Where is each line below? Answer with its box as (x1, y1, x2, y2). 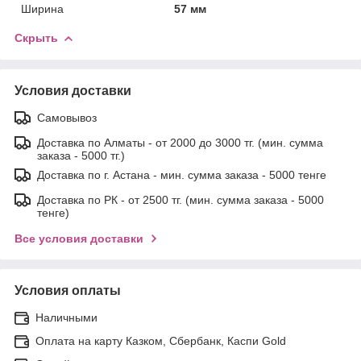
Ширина (21, 2, 64, 15)
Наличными (35, 310, 98, 324)
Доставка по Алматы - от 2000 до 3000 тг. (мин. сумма (37, 135, 323, 149)
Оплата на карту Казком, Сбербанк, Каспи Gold (35, 334, 286, 347)
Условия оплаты (15, 283, 121, 297)
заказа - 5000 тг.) (37, 148, 125, 162)
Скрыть (15, 31, 58, 44)
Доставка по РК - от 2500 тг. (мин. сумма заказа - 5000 (37, 193, 324, 206)
